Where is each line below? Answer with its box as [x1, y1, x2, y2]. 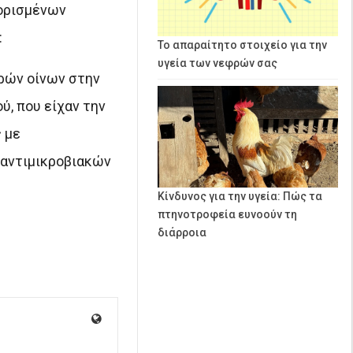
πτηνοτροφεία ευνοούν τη [158, 208, 297, 221]
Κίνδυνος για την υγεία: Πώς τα [158, 190, 322, 203]
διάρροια [158, 226, 206, 240]
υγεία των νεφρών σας [158, 57, 277, 70]
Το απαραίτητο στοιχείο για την [158, 39, 327, 52]
